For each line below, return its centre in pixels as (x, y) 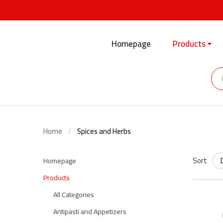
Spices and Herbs (104, 131)
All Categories (74, 195)
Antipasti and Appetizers (90, 212)
